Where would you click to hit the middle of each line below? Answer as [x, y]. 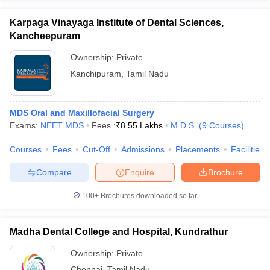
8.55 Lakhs [142, 125]
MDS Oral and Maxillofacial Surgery [82, 113]
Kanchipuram [96, 74]
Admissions [143, 149]
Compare [54, 172]
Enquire [140, 172]
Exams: [25, 125]
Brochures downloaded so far [148, 196]
